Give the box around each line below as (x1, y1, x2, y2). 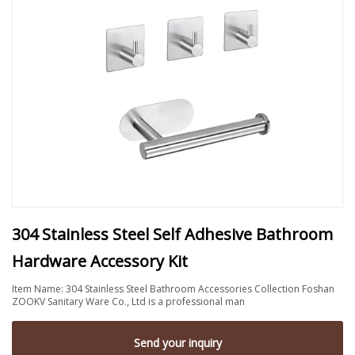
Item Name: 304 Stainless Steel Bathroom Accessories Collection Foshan (12, 281, 334, 296)
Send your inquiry (133, 334, 222, 350)
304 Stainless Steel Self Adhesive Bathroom (12, 223, 333, 245)
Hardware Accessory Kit (12, 250, 188, 272)
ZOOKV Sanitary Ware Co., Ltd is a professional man (12, 294, 245, 308)
